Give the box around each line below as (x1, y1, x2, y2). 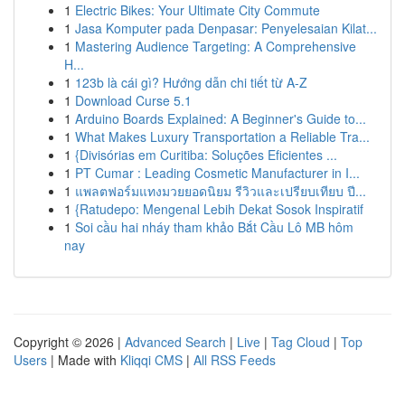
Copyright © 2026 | (14, 333, 125, 351)
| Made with (47, 351, 120, 369)
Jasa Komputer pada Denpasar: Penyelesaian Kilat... (75, 19, 377, 37)
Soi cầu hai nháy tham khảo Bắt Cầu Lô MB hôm (75, 218, 353, 236)
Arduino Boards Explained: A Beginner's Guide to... (75, 109, 366, 127)
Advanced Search (125, 333, 226, 351)
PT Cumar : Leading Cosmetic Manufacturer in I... (75, 164, 360, 182)
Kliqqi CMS (120, 351, 183, 369)
